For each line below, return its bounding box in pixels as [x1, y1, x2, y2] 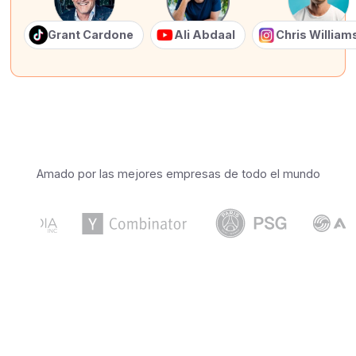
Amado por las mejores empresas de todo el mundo [36, 167, 320, 181]
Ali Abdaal [174, 28, 236, 42]
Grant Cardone [48, 28, 134, 42]
